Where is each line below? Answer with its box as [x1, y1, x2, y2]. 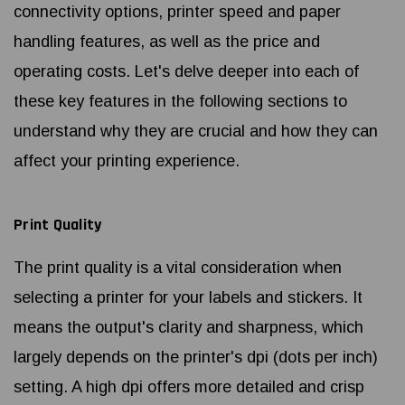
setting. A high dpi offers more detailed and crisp [14, 378, 364, 397]
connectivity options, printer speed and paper [14, 3, 341, 22]
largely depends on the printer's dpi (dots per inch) [14, 348, 378, 367]
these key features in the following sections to [14, 92, 347, 111]
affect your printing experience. [14, 152, 240, 171]
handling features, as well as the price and [14, 33, 320, 52]
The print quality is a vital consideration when [14, 259, 342, 278]
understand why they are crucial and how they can [14, 122, 378, 141]
